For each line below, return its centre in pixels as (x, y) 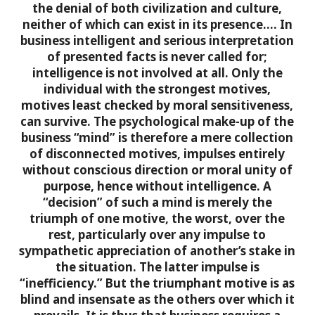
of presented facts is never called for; (157, 57)
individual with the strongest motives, (157, 89)
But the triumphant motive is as (200, 283)
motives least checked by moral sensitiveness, (157, 105)
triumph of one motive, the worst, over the (157, 219)
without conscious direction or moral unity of (157, 170)
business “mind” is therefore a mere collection (157, 138)
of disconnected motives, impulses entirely (157, 154)
